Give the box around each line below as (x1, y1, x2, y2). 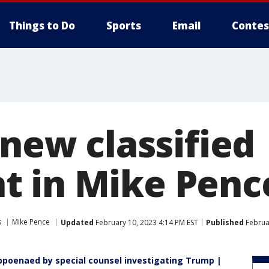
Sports (106, 19, 141, 32)
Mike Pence (12, 217, 50, 227)
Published (206, 217, 244, 228)
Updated (61, 217, 94, 228)
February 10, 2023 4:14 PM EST (94, 217, 198, 228)
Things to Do (9, 19, 75, 32)
